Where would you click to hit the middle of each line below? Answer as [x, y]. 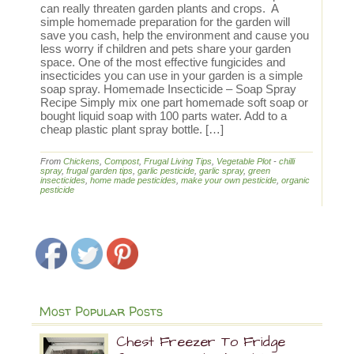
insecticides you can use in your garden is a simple [171, 75]
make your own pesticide [229, 180]
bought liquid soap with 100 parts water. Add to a [164, 116]
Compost [122, 161]
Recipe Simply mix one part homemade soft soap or [174, 102]
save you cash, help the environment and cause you [175, 35]
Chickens [81, 161]
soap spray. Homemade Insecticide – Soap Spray [168, 89]
